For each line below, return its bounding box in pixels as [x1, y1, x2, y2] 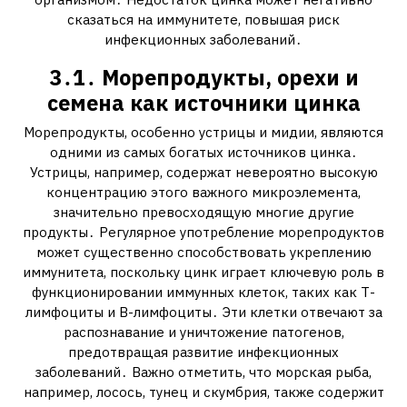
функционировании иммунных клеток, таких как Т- [32, 283, 375, 301]
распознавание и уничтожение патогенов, [63, 323, 344, 341]
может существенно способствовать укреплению [35, 243, 372, 261]
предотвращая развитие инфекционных [68, 343, 339, 361]
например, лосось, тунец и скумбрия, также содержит [23, 383, 384, 401]
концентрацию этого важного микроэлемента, [46, 184, 361, 201]
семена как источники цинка [46, 89, 361, 116]
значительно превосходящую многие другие [53, 203, 354, 221]
